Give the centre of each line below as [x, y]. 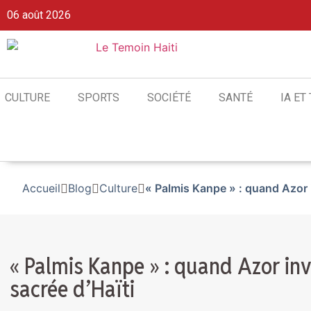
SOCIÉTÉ [169, 98]
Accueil [41, 188]
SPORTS [99, 98]
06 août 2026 [39, 15]
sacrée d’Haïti [72, 289]
